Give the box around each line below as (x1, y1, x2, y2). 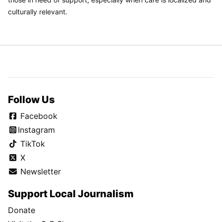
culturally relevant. (8, 7, 67, 16)
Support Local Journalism (8, 188, 134, 200)
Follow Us (8, 93, 55, 106)
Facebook (18, 111, 57, 121)
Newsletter (18, 166, 61, 176)
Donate (8, 205, 35, 216)
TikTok (18, 138, 45, 149)
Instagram (18, 124, 55, 135)
